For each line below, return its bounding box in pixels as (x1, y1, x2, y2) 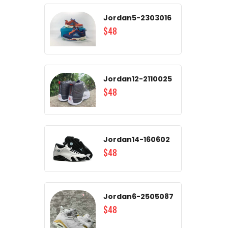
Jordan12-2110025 (103, 73, 172, 84)
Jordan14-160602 (103, 134, 170, 145)
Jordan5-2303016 (103, 13, 172, 23)
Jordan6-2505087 (103, 191, 174, 202)
